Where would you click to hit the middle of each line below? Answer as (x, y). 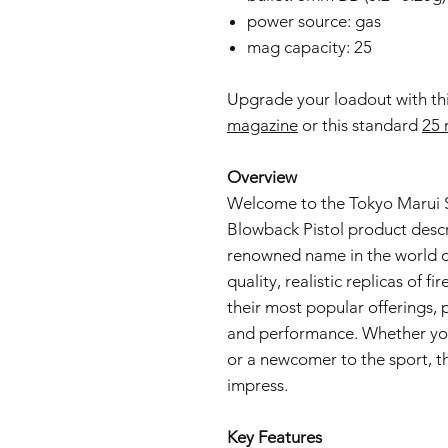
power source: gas (314, 21)
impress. (257, 385)
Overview (262, 177)
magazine (262, 125)
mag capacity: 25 (309, 47)
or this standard (360, 125)
